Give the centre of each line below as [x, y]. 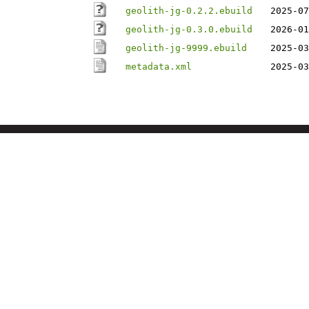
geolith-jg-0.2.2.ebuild [189, 11]
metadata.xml [159, 67]
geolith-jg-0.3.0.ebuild [189, 29]
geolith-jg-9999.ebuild [186, 48]
